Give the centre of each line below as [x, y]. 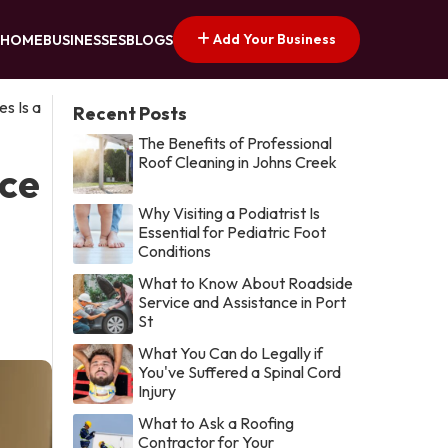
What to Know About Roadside [246, 282]
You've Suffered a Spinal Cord [240, 371]
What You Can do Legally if [231, 352]
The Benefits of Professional [235, 142]
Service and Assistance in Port [242, 301]
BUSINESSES [84, 40]
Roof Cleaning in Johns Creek [238, 161]
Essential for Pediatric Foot [232, 231]
